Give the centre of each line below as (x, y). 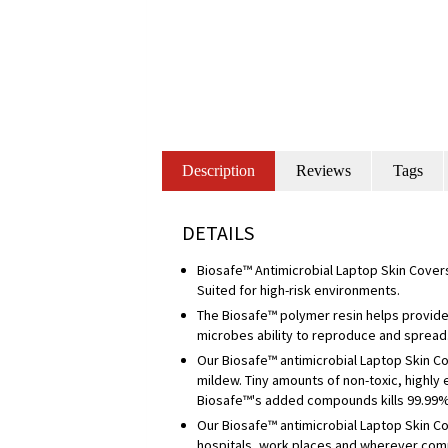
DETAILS (218, 232)
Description (218, 170)
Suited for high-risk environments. (298, 290)
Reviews (323, 170)
